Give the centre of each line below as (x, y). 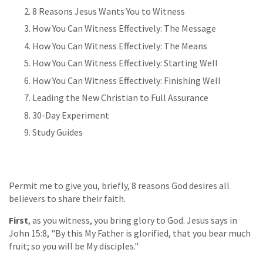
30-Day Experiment (71, 115)
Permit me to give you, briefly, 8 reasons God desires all (119, 185)
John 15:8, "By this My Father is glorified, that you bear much (130, 233)
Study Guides (58, 132)
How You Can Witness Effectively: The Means (120, 45)
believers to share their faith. (67, 198)
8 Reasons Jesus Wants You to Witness (109, 11)
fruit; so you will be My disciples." (74, 246)
